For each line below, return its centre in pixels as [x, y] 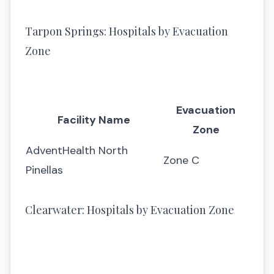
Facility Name [94, 120]
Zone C [181, 160]
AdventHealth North [77, 150]
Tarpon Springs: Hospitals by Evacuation [127, 31]
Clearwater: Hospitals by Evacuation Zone [130, 210]
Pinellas [44, 170]
